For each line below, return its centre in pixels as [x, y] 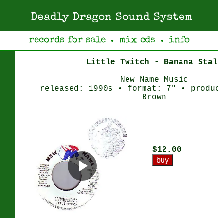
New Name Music [154, 80]
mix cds [137, 40]
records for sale [67, 40]
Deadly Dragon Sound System [111, 18]
